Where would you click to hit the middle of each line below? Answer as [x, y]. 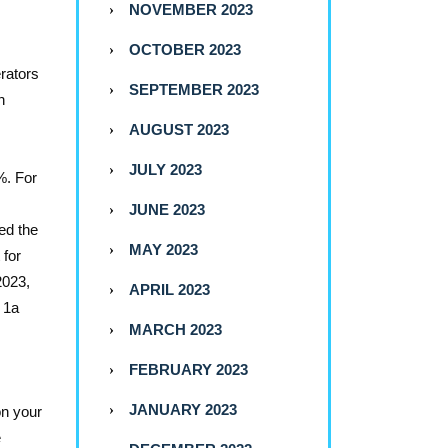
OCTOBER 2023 [185, 50]
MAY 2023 [163, 250]
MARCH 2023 [175, 330]
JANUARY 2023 [183, 410]
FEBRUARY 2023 [188, 370]
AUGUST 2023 [179, 130]
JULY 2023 [165, 170]
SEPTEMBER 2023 [194, 90]
